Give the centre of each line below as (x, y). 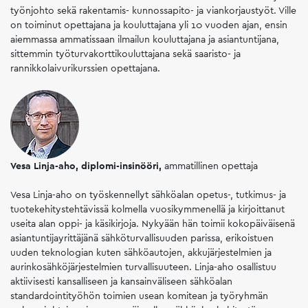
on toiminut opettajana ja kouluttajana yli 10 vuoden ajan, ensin (149, 25)
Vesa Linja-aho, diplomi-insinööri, (87, 166)
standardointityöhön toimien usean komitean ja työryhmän (139, 296)
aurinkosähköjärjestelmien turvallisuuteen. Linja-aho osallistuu (143, 267)
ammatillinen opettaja (211, 166)
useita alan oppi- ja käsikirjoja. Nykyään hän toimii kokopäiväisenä (153, 224)
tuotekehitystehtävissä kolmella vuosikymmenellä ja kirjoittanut (147, 209)
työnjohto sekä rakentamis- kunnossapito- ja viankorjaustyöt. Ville (153, 11)
